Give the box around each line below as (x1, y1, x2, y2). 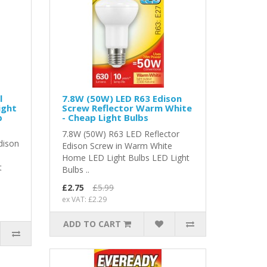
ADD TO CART (63, 218, 121, 230)
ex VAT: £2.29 (62, 194, 107, 205)
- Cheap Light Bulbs (62, 111, 149, 124)
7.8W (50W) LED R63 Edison (62, 92, 182, 105)
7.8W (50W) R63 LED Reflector (62, 128, 180, 140)
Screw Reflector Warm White (62, 102, 193, 114)
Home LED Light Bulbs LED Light (62, 152, 190, 164)
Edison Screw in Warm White (62, 140, 173, 152)
